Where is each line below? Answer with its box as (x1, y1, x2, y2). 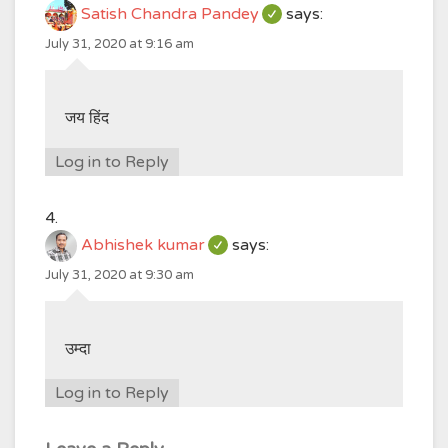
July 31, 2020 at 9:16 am (45, 35, 194, 52)
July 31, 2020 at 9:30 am (45, 266, 194, 283)
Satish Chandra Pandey (81, 4, 259, 25)
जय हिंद (65, 107, 109, 128)
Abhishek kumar (81, 235, 205, 256)
